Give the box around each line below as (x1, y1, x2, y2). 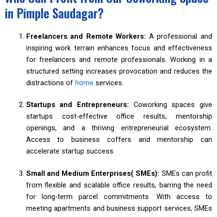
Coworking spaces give (133, 100, 213, 109)
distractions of (26, 78, 75, 87)
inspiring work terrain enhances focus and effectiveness (26, 43, 212, 52)
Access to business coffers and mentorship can (26, 135, 212, 144)
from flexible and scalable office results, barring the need (26, 181, 212, 190)
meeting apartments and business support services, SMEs (26, 204, 212, 213)
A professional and (149, 31, 212, 41)
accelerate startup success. (26, 147, 115, 156)
